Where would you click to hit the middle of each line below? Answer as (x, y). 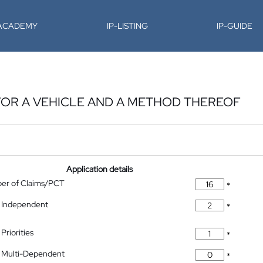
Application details (100, 169)
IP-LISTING (127, 26)
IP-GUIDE (235, 26)
